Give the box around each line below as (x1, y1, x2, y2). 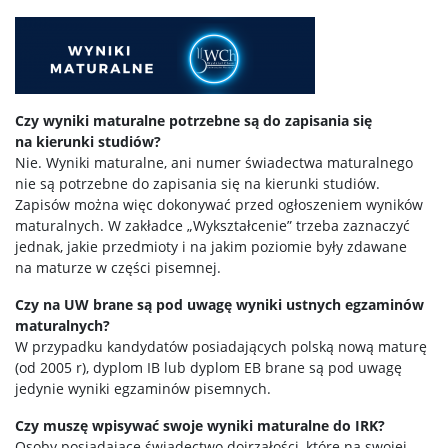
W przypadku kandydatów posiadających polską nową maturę (15, 337, 427, 356)
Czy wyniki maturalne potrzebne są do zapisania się (15, 111, 372, 130)
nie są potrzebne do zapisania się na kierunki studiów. (15, 174, 380, 193)
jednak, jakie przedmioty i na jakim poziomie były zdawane (15, 237, 407, 256)
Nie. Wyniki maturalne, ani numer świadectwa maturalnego (15, 153, 413, 172)
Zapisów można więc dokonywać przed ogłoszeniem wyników (15, 195, 423, 214)
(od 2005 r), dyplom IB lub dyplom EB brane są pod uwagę (15, 358, 402, 377)
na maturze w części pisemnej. (15, 258, 221, 277)
